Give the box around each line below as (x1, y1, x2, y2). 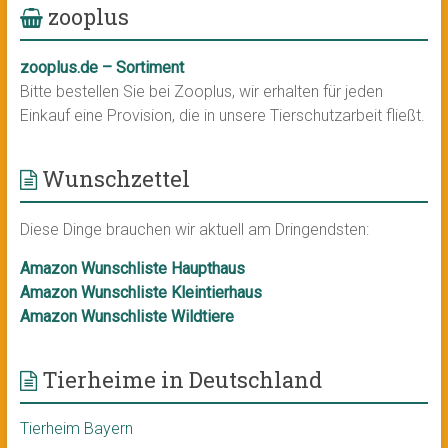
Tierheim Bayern (19, 419, 133, 439)
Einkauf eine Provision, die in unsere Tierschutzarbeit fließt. (19, 106, 425, 126)
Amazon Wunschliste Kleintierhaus (19, 283, 262, 303)
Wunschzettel (41, 164, 190, 194)
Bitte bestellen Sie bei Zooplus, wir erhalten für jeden (19, 82, 383, 102)
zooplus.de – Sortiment (19, 58, 184, 78)
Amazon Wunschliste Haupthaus (19, 259, 245, 279)
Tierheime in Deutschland (41, 365, 322, 395)
